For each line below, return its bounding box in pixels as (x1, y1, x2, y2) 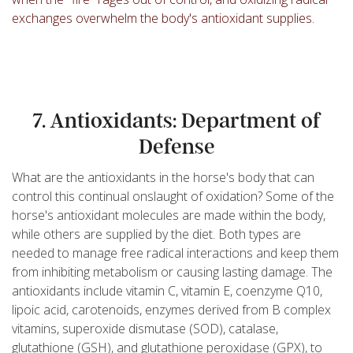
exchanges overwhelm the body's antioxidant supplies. (12, 9, 314, 27)
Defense (138, 133, 215, 159)
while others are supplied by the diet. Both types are (12, 225, 301, 243)
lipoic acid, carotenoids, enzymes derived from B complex (12, 300, 331, 318)
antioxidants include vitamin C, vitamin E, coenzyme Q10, (12, 281, 322, 299)
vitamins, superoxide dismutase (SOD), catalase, (12, 319, 278, 337)
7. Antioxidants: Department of (32, 107, 321, 133)
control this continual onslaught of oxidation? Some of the (12, 187, 334, 205)
